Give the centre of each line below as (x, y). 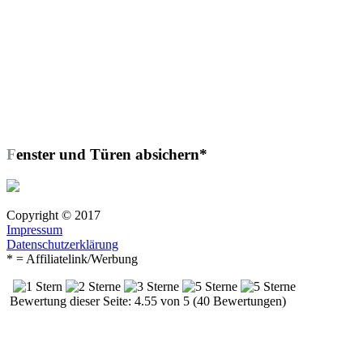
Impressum (34, 229)
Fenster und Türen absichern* (112, 154)
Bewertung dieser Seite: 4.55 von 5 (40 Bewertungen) (146, 301)
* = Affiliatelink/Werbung (72, 258)
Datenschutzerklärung (62, 244)
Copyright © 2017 (53, 215)
